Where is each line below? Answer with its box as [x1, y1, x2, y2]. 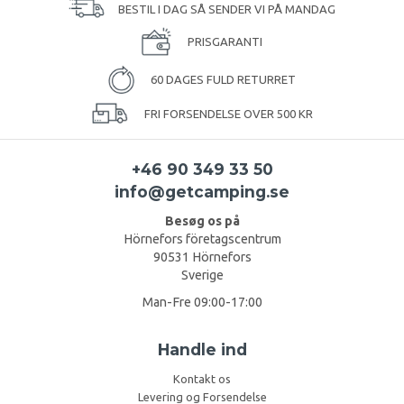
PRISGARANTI [185, 35, 263, 49]
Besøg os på [164, 213, 240, 228]
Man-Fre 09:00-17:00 [142, 294, 262, 309]
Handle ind [157, 339, 247, 359]
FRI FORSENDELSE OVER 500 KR [141, 106, 313, 120]
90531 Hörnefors [152, 249, 252, 264]
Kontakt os [173, 372, 231, 385]
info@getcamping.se [115, 181, 289, 201]
